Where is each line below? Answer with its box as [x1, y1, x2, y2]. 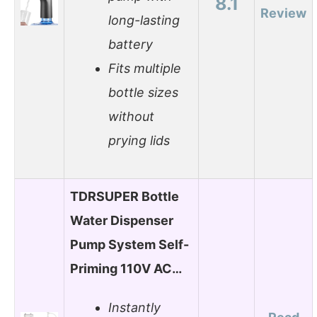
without [108, 109, 154, 125]
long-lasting [108, 13, 180, 28]
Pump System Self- [70, 236, 189, 252]
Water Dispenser [70, 212, 173, 228]
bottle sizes [108, 85, 178, 100]
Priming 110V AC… [70, 260, 182, 276]
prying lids [108, 133, 170, 149]
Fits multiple [108, 61, 181, 76]
